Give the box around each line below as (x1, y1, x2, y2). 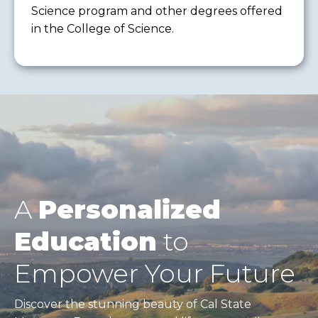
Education (14, 226, 157, 258)
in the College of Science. (31, 22, 174, 36)
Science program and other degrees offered (31, 4, 283, 18)
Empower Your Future (14, 258, 295, 290)
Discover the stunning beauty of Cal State (14, 297, 251, 312)
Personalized (38, 194, 221, 226)
